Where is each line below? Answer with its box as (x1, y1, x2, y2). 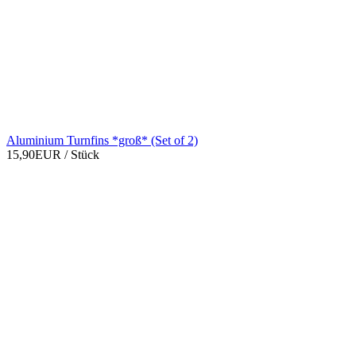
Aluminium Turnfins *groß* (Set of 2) (6, 133, 198, 148)
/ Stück (64, 148, 99, 162)
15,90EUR (6, 148, 64, 162)
